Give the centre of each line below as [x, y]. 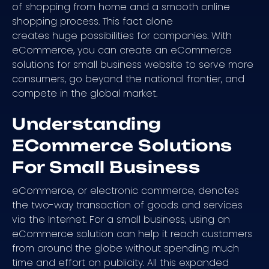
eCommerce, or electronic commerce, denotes [125, 190]
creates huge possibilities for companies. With [122, 35]
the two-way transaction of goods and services [127, 205]
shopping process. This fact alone [92, 21]
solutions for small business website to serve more [133, 64]
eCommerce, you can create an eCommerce [122, 50]
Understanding [87, 123]
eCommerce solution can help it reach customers [132, 234]
